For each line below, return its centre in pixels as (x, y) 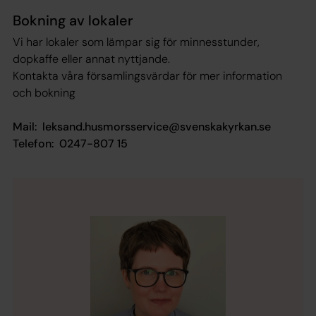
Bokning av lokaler (73, 20)
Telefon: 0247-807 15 (72, 143)
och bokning (44, 92)
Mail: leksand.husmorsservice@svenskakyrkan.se (143, 126)
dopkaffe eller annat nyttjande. (93, 59)
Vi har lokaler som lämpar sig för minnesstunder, (136, 42)
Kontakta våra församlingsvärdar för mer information (147, 75)
